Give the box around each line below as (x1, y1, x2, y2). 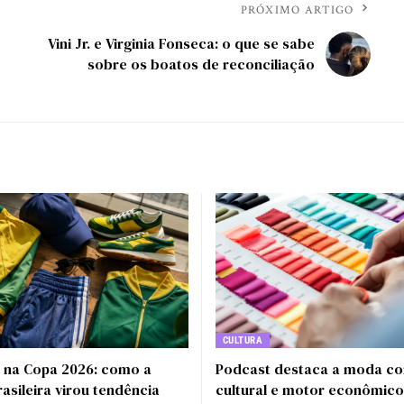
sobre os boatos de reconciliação (87, 53, 315, 74)
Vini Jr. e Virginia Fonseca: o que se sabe (47, 32, 315, 53)
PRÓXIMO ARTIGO (240, 2, 354, 18)
